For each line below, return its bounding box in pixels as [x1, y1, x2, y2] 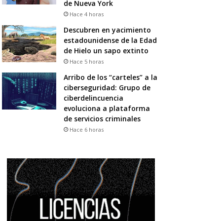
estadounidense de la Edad [63, 35, 157, 45]
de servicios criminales [63, 113, 141, 123]
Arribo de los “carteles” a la [63, 72, 157, 82]
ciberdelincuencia [63, 93, 123, 103]
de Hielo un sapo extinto [63, 45, 148, 55]
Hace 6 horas [69, 125, 104, 133]
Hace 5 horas [69, 57, 104, 65]
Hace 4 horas [69, 10, 104, 18]
